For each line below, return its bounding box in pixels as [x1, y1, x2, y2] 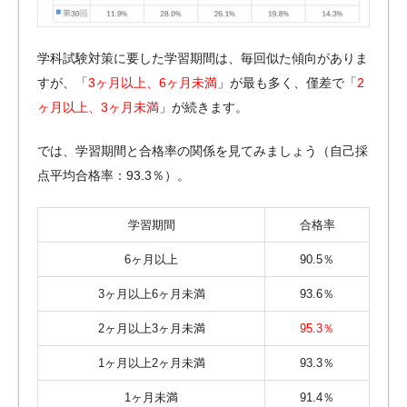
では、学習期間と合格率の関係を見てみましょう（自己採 [37, 143, 368, 158]
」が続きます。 [159, 99, 248, 114]
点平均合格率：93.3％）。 [37, 167, 190, 183]
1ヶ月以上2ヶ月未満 [97, 355, 205, 370]
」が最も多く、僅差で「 [217, 74, 357, 90]
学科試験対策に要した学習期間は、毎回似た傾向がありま [37, 50, 368, 65]
